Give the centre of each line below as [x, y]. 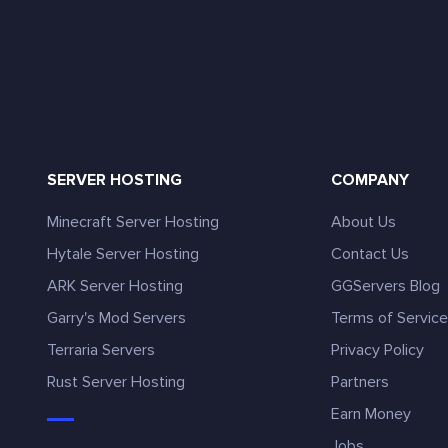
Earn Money [371, 414]
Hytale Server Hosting [123, 254]
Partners [360, 382]
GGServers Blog [386, 286]
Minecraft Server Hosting [133, 222]
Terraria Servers [101, 350]
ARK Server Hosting [115, 286]
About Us [364, 222]
